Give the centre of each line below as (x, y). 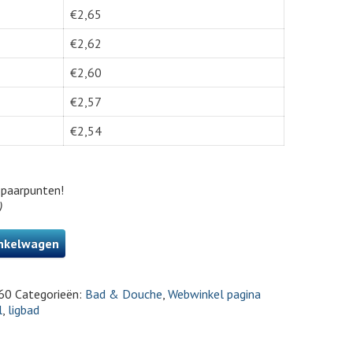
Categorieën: (50, 294)
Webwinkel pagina (214, 294)
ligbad (24, 310)
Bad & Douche (124, 294)
